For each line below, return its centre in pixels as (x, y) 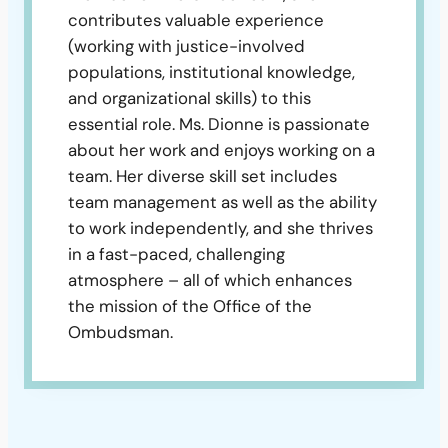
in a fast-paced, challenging (176, 254)
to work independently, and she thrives (220, 228)
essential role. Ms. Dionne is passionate (219, 124)
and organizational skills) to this (189, 98)
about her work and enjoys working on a (221, 150)
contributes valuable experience (196, 20)
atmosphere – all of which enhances (210, 280)
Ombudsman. (120, 332)
